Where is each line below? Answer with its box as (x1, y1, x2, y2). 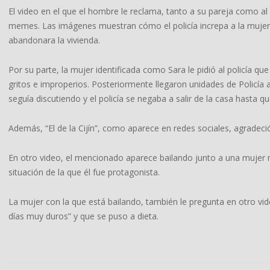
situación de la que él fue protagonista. (8, 166, 160, 178)
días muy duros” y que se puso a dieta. (8, 210, 159, 222)
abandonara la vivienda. (8, 34, 100, 46)
